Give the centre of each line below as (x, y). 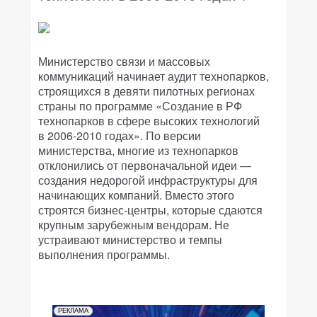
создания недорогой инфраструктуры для (148, 180)
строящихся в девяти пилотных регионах (146, 91)
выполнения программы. (104, 254)
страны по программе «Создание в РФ (140, 106)
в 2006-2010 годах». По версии (120, 136)
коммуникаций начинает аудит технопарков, (154, 76)
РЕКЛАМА (73, 311)
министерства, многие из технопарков (138, 150)
